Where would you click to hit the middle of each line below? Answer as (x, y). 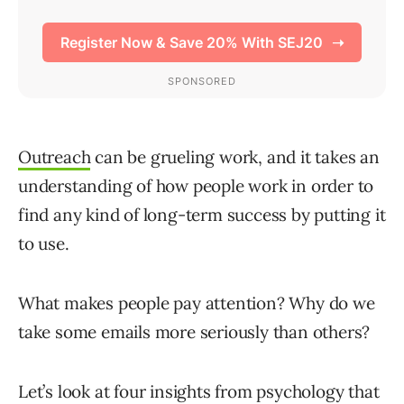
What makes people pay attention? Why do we (197, 303)
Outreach (55, 157)
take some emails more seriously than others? (194, 332)
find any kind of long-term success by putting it (202, 215)
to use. (44, 244)
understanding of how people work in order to (196, 186)
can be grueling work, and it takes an (235, 157)
